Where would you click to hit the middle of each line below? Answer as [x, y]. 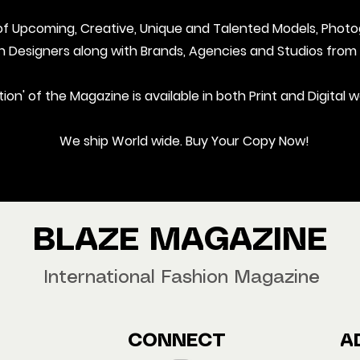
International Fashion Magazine [182, 278]
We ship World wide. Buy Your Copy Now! [184, 141]
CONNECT [180, 342]
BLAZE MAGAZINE [180, 241]
